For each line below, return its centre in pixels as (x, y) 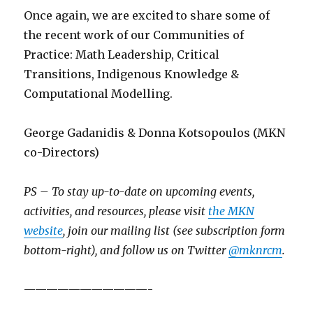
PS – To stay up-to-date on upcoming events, (139, 192)
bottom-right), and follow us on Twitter (126, 250)
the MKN (232, 211)
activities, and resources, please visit (116, 211)
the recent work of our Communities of (134, 35)
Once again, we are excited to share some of (147, 16)
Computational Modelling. (99, 94)
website (44, 231)
